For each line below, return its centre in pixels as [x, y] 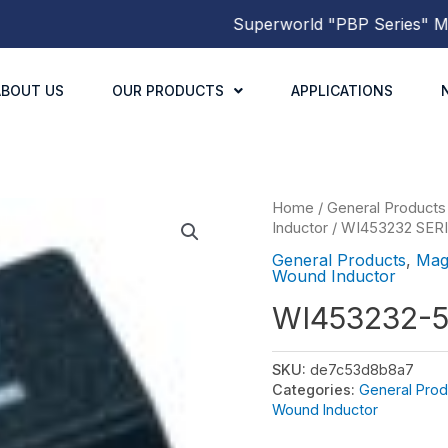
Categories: [315, 389]
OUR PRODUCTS [167, 90]
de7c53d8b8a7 [362, 369]
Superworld [244, 24]
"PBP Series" [344, 24]
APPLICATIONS [341, 90]
